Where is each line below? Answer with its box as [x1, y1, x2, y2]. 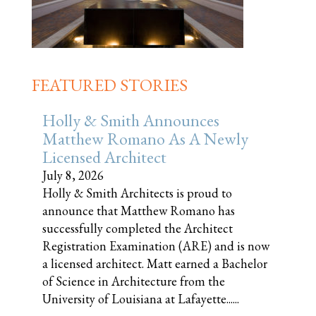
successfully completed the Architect [42, 220, 233, 236]
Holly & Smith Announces [42, 109, 219, 131]
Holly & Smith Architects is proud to [42, 185, 232, 201]
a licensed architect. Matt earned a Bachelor [42, 255, 267, 272]
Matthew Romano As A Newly [42, 128, 248, 150]
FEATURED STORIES [32, 74, 188, 96]
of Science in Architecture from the [42, 273, 225, 289]
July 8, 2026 [42, 167, 104, 183]
